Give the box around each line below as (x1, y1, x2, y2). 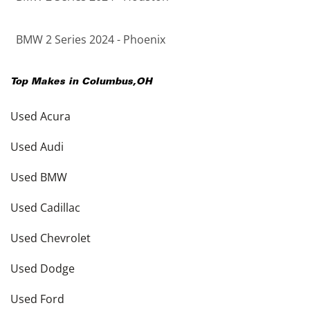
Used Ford (10, 291, 64, 307)
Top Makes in (10, 77, 82, 87)
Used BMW (10, 170, 67, 185)
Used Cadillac (10, 200, 80, 215)
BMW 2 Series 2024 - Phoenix (16, 32, 165, 47)
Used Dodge (10, 261, 75, 276)
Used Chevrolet (10, 230, 91, 246)
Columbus (82, 77, 133, 87)
